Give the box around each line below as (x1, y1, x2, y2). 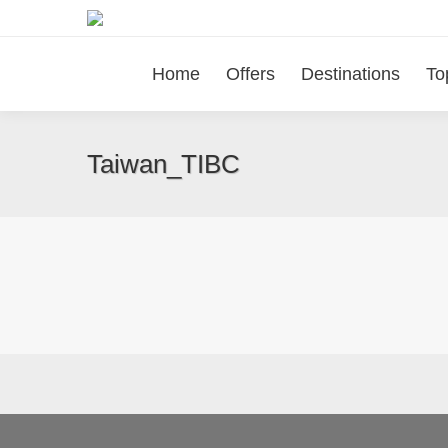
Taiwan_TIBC (87, 149, 240, 179)
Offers (226, 64, 275, 84)
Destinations (301, 64, 400, 84)
